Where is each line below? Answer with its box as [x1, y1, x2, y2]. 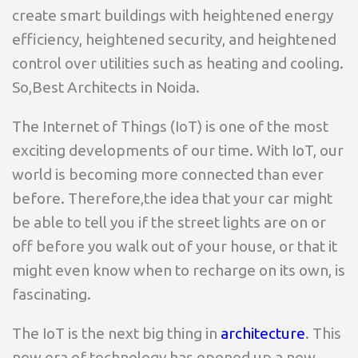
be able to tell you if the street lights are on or [12, 213, 326, 232]
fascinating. [12, 285, 94, 304]
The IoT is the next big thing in [12, 324, 221, 343]
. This [305, 324, 341, 343]
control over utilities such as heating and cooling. [12, 54, 344, 73]
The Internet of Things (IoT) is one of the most [12, 117, 328, 136]
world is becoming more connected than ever [12, 165, 324, 184]
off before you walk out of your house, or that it [12, 237, 337, 256]
